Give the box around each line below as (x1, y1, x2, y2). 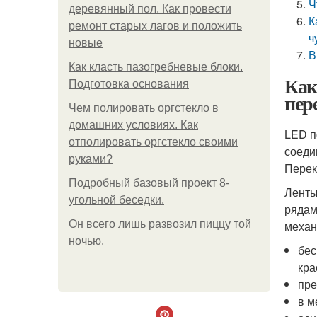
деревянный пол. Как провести (69, 3, 231, 15)
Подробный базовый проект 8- (69, 177, 229, 189)
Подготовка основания (69, 78, 189, 90)
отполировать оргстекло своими (69, 136, 238, 148)
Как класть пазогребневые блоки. (69, 61, 243, 73)
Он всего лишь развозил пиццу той (69, 218, 251, 230)
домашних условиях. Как (69, 119, 198, 131)
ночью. (69, 235, 104, 247)
